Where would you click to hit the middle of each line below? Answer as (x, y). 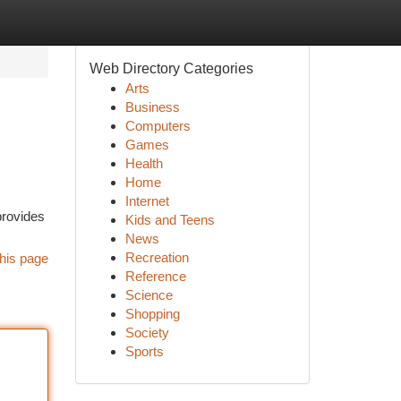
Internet (147, 201)
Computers (158, 126)
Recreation (157, 257)
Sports (144, 351)
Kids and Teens (170, 220)
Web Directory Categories (171, 68)
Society (147, 333)
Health (144, 163)
